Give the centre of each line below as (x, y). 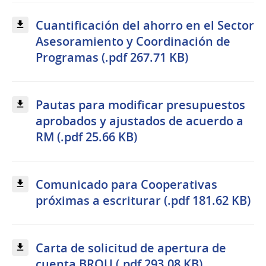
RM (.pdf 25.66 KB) (86, 137)
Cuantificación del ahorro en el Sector (145, 25)
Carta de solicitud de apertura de (131, 248)
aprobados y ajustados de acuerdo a (140, 121)
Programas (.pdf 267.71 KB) (112, 57)
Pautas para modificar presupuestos (140, 105)
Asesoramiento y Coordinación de (133, 41)
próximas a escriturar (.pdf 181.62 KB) (143, 201)
